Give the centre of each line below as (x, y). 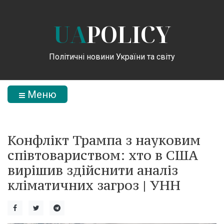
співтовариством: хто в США (103, 155)
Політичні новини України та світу (112, 56)
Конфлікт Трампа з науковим (104, 140)
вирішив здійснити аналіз (93, 170)
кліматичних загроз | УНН (94, 185)
